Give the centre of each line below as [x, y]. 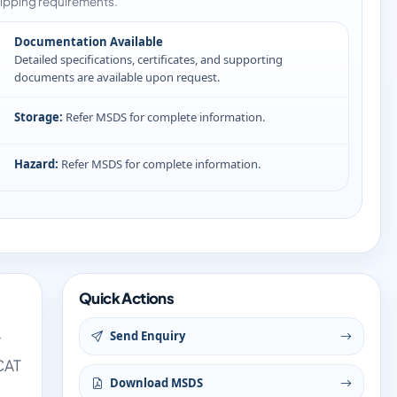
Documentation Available [89, 42]
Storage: [39, 117]
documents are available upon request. [117, 77]
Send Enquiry [148, 336]
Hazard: [36, 164]
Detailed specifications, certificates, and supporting [148, 59]
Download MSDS [156, 383]
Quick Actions [127, 298]
